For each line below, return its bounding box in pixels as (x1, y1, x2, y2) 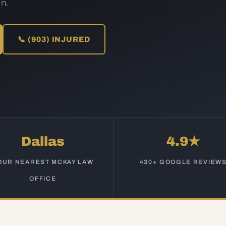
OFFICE (29, 175, 56, 182)
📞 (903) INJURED (18, 35, 90, 43)
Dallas (21, 134, 65, 148)
